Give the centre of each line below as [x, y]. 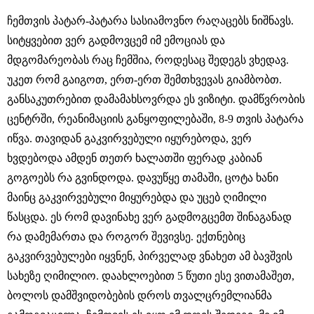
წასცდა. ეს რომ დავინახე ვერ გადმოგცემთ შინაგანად [149, 217]
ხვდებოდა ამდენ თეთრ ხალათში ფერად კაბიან [135, 158]
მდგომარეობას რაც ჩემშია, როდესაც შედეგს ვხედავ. [148, 60]
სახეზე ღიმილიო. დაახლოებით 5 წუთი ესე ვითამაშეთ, [151, 276]
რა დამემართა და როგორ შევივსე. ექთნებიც [126, 237]
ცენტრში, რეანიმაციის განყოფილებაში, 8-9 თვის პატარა [155, 119]
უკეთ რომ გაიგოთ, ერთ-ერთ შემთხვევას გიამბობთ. [144, 80]
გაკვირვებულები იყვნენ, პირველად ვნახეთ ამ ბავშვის [150, 257]
